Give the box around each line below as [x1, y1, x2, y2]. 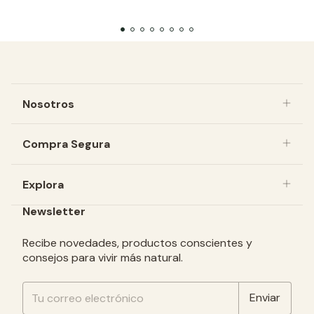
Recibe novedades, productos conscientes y [22, 235, 252, 250]
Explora [22, 177, 64, 192]
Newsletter [22, 203, 86, 219]
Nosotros [22, 97, 74, 112]
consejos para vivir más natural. [22, 250, 183, 265]
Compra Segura [22, 137, 110, 152]
